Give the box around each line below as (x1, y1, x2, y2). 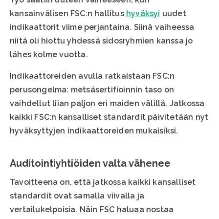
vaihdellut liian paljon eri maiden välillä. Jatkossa (10, 99, 205, 109)
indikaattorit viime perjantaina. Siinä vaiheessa (10, 22, 195, 32)
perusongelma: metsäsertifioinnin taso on (10, 85, 175, 95)
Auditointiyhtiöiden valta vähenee (10, 157, 171, 170)
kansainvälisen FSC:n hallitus (10, 9, 126, 19)
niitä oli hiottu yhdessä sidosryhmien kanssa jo (10, 36, 193, 46)
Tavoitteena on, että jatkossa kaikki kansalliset (10, 177, 196, 187)
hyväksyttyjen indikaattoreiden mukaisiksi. (10, 126, 178, 136)
